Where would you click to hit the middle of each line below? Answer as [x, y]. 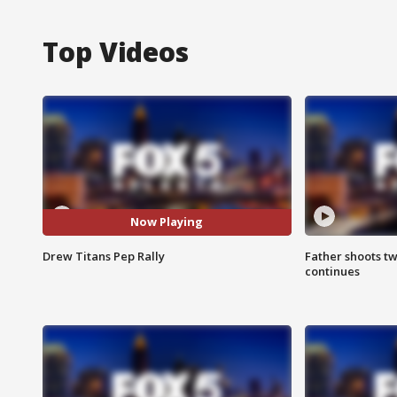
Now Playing [167, 222]
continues [332, 271]
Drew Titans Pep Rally [104, 256]
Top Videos [116, 51]
